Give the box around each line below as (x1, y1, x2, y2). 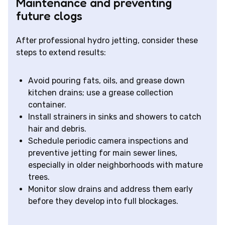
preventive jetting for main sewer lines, (28, 148, 177, 158)
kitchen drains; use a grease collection (28, 88, 173, 98)
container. (28, 100, 66, 110)
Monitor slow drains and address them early (28, 184, 193, 194)
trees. (28, 172, 50, 182)
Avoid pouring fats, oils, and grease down (28, 76, 185, 86)
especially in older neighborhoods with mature (28, 160, 203, 170)
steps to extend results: (16, 48, 106, 58)
